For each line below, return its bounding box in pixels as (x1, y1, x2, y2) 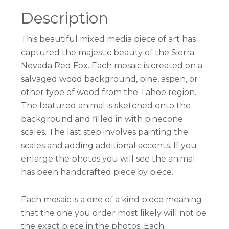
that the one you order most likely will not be (21, 208, 207, 218)
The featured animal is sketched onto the (21, 101, 191, 111)
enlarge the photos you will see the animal (21, 154, 196, 164)
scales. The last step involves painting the (21, 127, 189, 138)
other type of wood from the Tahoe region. (21, 87, 197, 98)
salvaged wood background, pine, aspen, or (21, 74, 198, 84)
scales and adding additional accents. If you (21, 141, 197, 151)
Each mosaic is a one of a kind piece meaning (21, 195, 202, 205)
